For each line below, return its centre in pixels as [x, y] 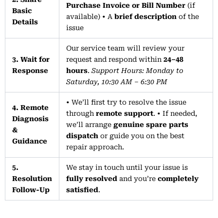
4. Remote [30, 108]
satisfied [82, 190]
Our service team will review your [125, 48]
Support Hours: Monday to [137, 71]
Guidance [30, 141]
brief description [145, 17]
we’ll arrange [90, 125]
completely [178, 179]
